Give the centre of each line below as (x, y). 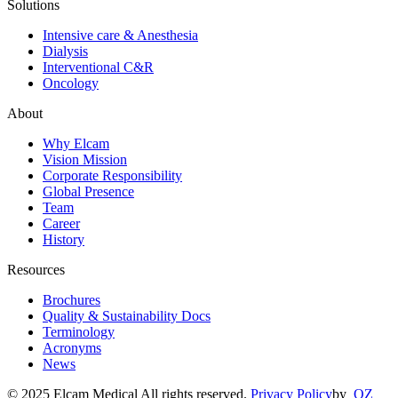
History (64, 239)
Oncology (71, 83)
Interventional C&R (98, 67)
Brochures (72, 299)
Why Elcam (76, 143)
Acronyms (72, 347)
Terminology (79, 331)
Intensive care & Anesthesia (120, 35)
